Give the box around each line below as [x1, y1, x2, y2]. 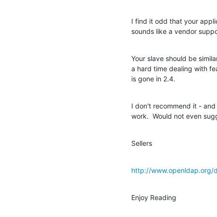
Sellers [131, 139, 152, 147]
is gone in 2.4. [131, 74, 175, 83]
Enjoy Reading [131, 193, 176, 201]
